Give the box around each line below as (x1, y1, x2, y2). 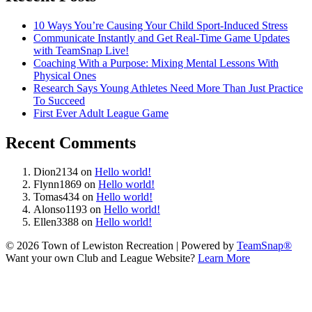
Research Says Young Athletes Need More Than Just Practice (33, 81, 303, 94)
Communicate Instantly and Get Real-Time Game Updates (33, 31, 290, 44)
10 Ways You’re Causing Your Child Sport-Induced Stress (33, 19, 288, 31)
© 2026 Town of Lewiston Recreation (6, 240, 173, 252)
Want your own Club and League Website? (6, 252, 198, 265)
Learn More (198, 252, 250, 265)
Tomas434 (33, 191, 79, 203)
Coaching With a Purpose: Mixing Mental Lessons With (33, 56, 279, 69)
